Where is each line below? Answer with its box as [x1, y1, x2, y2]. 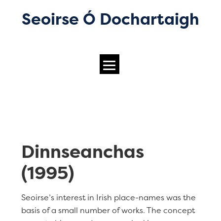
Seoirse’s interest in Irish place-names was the [21, 192, 196, 203]
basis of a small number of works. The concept [21, 205, 195, 216]
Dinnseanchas [21, 139, 144, 164]
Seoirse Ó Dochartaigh [22, 8, 199, 30]
